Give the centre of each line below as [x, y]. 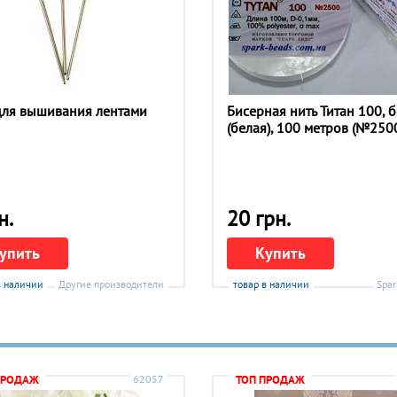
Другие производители [111, 284]
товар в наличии [271, 284]
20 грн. [259, 218]
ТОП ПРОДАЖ [270, 380]
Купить [280, 253]
